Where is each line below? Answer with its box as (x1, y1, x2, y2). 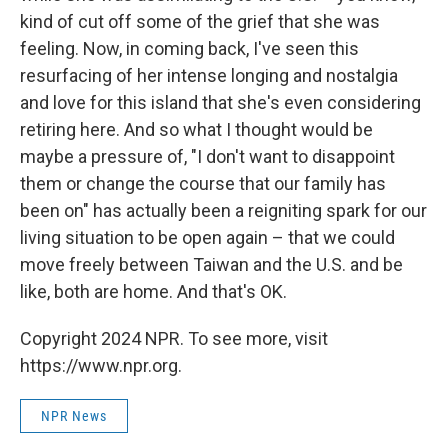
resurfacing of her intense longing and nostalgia (20, 64, 398, 86)
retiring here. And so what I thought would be (20, 118, 373, 140)
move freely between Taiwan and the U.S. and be (20, 253, 403, 275)
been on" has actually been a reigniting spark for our (20, 199, 427, 221)
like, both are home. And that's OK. (20, 280, 287, 302)
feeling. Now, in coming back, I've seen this (20, 37, 359, 59)
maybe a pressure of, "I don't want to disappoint (20, 145, 395, 167)
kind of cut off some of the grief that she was (20, 10, 380, 32)
